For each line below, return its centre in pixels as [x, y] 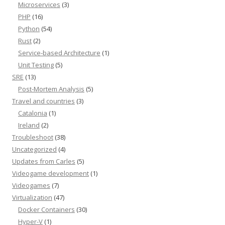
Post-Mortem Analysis [51, 89]
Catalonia [33, 113]
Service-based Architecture [59, 53]
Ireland [29, 125]
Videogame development [50, 173]
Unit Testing [36, 65]
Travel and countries [43, 101]
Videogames [31, 185]
